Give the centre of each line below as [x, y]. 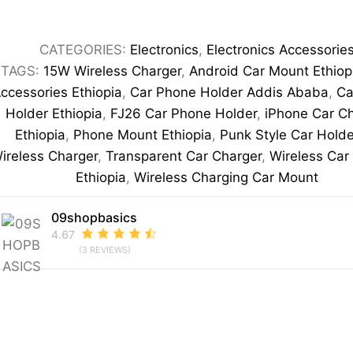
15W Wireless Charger [113, 71]
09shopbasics [95, 218]
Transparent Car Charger [184, 156]
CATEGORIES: [85, 50]
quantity [85, 104]
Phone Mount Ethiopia [142, 135]
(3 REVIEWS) [105, 250]
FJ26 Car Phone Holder [184, 114]
